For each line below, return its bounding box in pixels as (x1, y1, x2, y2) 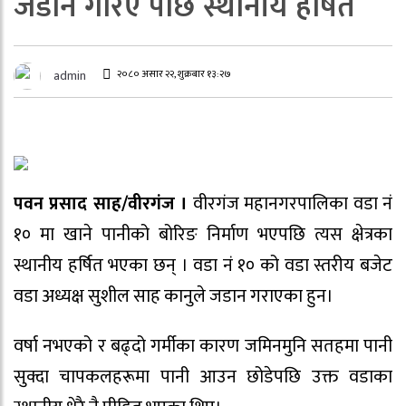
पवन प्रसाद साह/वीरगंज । (14, 188, 188, 219)
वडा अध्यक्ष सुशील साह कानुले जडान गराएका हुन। (14, 281, 333, 312)
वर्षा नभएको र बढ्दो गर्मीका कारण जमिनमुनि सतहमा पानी (14, 330, 392, 362)
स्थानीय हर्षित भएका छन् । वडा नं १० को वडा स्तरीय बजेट (14, 250, 392, 281)
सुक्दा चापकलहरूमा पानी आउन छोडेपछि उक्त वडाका (14, 361, 392, 392)
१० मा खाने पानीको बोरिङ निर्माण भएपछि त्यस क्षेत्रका (14, 219, 392, 250)
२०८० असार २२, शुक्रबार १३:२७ (116, 64, 231, 82)
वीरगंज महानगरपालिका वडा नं (188, 188, 393, 219)
